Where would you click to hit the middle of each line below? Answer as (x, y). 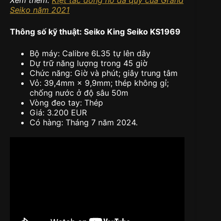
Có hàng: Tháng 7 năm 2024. (84, 123)
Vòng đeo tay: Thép (66, 103)
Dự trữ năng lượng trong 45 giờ (89, 63)
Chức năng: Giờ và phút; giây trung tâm (104, 73)
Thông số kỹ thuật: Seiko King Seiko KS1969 (95, 32)
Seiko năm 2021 (40, 10)
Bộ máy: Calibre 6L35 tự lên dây (90, 54)
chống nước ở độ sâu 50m (79, 93)
